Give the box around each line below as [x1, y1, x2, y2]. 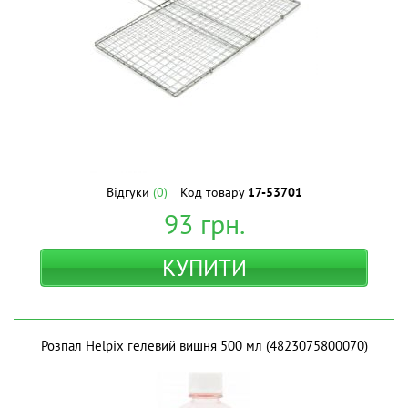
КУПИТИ [161, 253, 247, 282]
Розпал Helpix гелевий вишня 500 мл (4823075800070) [40, 337, 368, 354]
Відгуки [106, 184, 153, 200]
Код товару [179, 184, 248, 200]
